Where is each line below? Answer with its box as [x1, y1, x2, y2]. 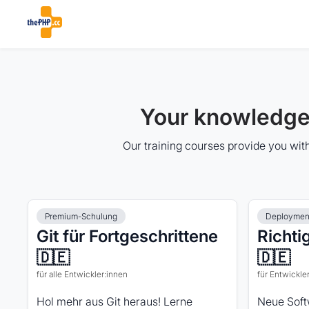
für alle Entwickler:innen [37, 269, 128, 279]
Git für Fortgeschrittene [37, 226, 218, 246]
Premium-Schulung [45, 211, 117, 221]
